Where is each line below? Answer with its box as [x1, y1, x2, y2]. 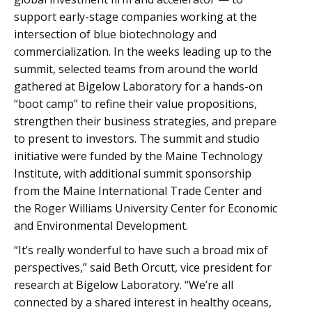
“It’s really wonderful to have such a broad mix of [14, 242, 268, 258]
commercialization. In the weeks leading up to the [14, 44, 272, 59]
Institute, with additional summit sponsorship [14, 166, 251, 181]
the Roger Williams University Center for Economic [14, 201, 277, 216]
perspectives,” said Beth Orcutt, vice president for [14, 260, 272, 275]
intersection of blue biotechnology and [14, 26, 217, 42]
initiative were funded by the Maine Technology [14, 148, 263, 164]
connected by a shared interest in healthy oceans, [14, 295, 272, 310]
